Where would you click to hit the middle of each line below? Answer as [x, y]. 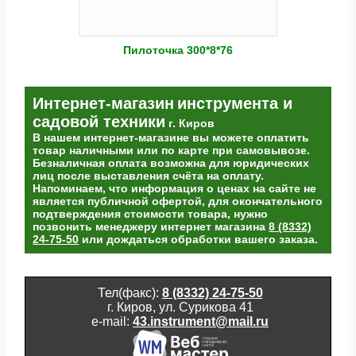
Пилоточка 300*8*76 [178, 50]
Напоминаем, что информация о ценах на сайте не [175, 188]
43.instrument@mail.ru [201, 322]
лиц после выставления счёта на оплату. [149, 175]
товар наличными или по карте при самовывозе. [172, 150]
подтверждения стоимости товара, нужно [151, 213]
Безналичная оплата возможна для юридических [171, 163]
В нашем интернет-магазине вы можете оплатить [171, 137]
